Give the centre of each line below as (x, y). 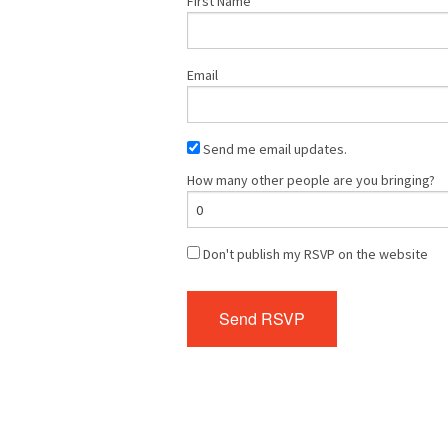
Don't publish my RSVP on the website (314, 254)
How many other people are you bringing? (311, 180)
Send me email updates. (273, 149)
